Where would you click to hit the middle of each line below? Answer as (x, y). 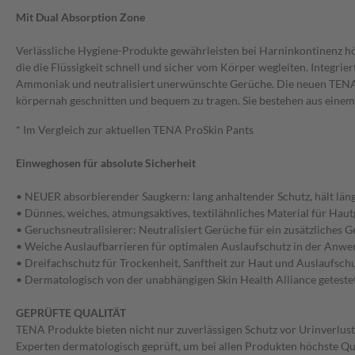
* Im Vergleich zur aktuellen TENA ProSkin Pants (135, 130)
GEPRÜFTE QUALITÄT (71, 313)
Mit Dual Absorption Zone (80, 17)
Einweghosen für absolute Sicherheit (106, 163)
